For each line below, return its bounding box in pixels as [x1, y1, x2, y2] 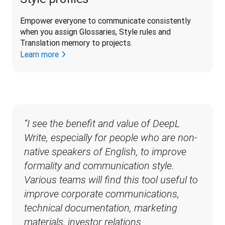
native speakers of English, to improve [24, 145, 186, 158]
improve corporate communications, [24, 187, 179, 200]
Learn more [20, 49, 59, 59]
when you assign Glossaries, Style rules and [20, 26, 171, 37]
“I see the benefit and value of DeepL [24, 117, 180, 130]
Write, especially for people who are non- [24, 131, 197, 144]
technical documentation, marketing [24, 201, 177, 214]
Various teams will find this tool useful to [24, 173, 198, 186]
